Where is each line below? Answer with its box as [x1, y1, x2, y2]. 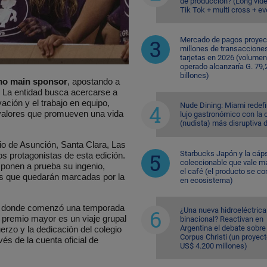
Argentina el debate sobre [179, 223, 266, 232]
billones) [179, 70, 209, 80]
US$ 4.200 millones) [179, 241, 247, 250]
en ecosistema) [179, 175, 233, 185]
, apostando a [67, 76, 120, 87]
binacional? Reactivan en [179, 214, 263, 223]
